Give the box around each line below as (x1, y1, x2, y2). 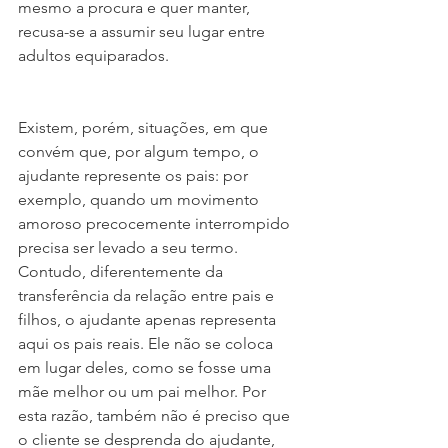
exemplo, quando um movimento (18, 190, 263, 209)
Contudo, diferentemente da (18, 262, 227, 281)
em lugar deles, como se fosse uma (18, 358, 275, 377)
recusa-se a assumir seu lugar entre (18, 22, 269, 41)
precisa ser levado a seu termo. (18, 238, 242, 257)
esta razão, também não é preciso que (18, 406, 294, 425)
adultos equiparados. (18, 46, 169, 65)
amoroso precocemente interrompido (18, 214, 294, 233)
